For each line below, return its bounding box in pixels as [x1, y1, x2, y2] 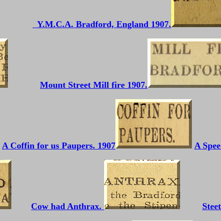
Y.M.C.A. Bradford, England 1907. [33, 19, 171, 29]
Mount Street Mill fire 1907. [40, 80, 147, 90]
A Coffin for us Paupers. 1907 [2, 141, 115, 150]
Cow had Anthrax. [31, 201, 104, 211]
